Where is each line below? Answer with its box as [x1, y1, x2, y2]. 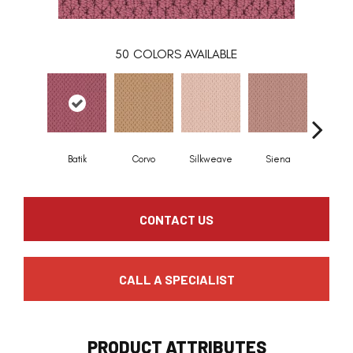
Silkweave [189, 154, 232, 165]
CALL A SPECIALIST [118, 271, 235, 287]
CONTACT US [139, 211, 214, 227]
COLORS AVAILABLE [133, 46, 238, 62]
